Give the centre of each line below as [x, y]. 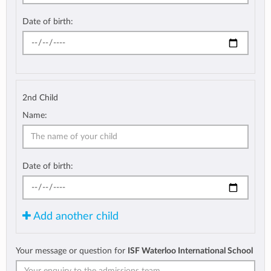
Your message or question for [72, 251]
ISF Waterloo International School [190, 251]
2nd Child [40, 98]
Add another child [75, 217]
